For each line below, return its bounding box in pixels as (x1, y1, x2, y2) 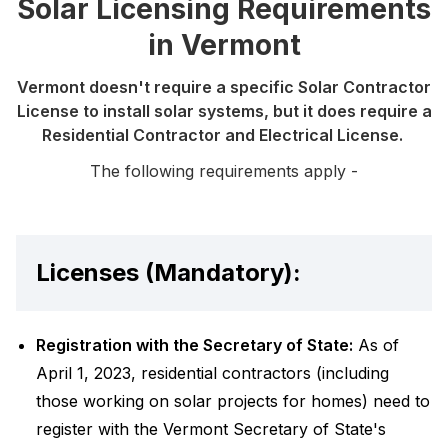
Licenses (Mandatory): (36, 258, 301, 287)
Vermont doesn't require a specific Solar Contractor (17, 77, 431, 97)
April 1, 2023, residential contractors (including (36, 363, 389, 383)
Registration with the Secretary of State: (36, 335, 353, 355)
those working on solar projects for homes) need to (36, 391, 430, 411)
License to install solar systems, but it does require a (16, 101, 432, 121)
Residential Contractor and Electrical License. (41, 125, 407, 145)
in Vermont (147, 28, 301, 62)
